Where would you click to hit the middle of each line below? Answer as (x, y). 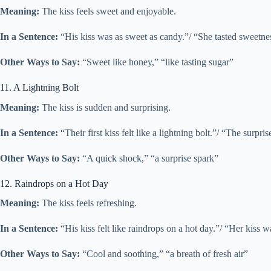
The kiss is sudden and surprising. (105, 107)
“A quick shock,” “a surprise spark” (149, 158)
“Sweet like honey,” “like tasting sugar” (157, 62)
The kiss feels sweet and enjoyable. (108, 11)
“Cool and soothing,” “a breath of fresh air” (164, 254)
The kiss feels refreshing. (88, 203)
